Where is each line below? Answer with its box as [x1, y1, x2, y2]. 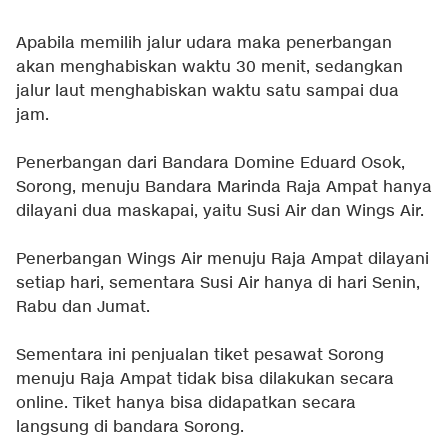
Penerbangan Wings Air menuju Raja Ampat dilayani [16, 249, 429, 271]
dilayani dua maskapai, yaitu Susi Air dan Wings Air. [16, 201, 424, 223]
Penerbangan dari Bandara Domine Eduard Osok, [16, 153, 405, 175]
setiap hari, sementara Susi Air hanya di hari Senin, [16, 273, 420, 295]
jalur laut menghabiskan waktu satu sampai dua [16, 81, 399, 103]
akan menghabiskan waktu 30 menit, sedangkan [16, 57, 403, 79]
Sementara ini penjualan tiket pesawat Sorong [16, 345, 384, 367]
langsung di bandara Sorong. [16, 417, 244, 439]
